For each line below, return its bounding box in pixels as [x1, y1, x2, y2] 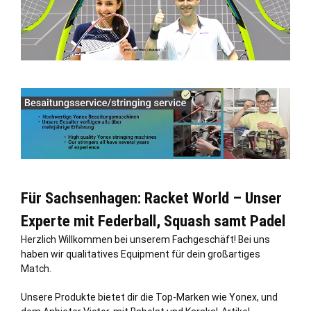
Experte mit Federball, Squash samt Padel [21, 211, 285, 230]
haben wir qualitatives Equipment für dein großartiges [21, 248, 260, 260]
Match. [21, 262, 51, 274]
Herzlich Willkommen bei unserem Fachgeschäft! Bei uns [21, 233, 270, 245]
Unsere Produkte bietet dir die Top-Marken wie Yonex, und [21, 291, 278, 303]
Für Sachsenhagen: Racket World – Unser [21, 188, 282, 208]
